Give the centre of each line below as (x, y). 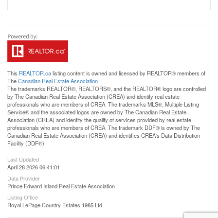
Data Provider (24, 178)
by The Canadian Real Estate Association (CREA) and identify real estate (93, 96)
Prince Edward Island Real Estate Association (61, 186)
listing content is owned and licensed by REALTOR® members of (128, 73)
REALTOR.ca (35, 73)
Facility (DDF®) (26, 143)
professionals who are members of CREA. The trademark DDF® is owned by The (104, 127)
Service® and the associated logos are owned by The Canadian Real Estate (97, 112)
